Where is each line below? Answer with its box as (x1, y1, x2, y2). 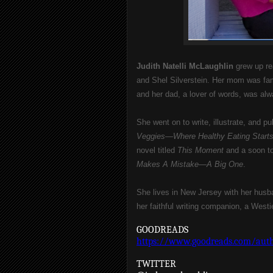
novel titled (136, 146, 177, 155)
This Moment (177, 146, 224, 155)
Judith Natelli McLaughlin (136, 62, 236, 71)
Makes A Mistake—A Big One (136, 160, 243, 169)
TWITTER (136, 258, 176, 269)
